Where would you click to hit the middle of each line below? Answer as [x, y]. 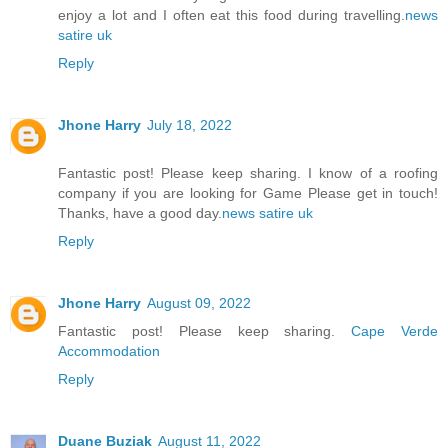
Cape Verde [387, 331]
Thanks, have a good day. [140, 213]
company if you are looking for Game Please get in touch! [248, 193]
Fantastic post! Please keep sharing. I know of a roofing [248, 173]
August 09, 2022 [199, 303]
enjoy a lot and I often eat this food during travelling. [231, 15]
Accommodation [109, 351]
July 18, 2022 [189, 125]
